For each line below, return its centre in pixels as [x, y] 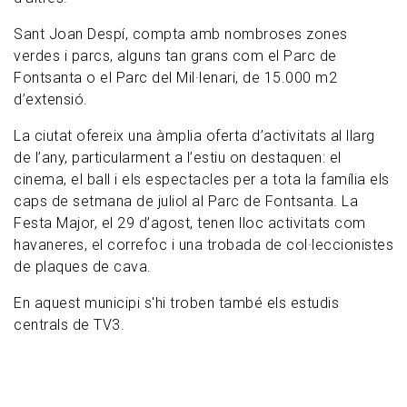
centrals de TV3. [69, 325]
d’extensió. [51, 100]
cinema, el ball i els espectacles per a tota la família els [202, 180]
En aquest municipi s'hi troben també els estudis [176, 303]
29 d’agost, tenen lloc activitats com [242, 223]
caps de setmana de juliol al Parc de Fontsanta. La [186, 202]
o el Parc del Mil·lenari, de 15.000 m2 [212, 78]
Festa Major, [55, 223]
